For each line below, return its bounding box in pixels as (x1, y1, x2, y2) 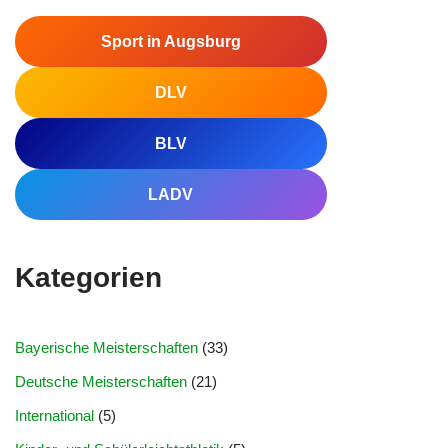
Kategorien (15, 262, 162, 293)
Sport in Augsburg (100, 33, 241, 50)
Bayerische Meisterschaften (15, 339, 198, 356)
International (15, 407, 94, 424)
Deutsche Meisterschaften (15, 373, 187, 390)
